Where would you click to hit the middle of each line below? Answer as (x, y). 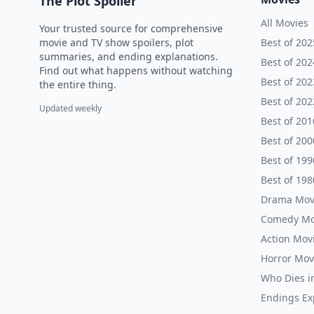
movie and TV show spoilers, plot (116, 42)
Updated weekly (70, 108)
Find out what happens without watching (136, 70)
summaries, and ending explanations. (129, 56)
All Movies (285, 23)
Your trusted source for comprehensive (131, 28)
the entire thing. (78, 84)
